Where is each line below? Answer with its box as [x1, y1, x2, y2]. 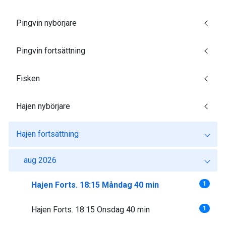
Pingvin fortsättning [16, 46, 85, 55]
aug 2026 [24, 155, 56, 165]
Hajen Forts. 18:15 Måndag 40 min [31, 180, 159, 190]
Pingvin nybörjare [16, 18, 77, 28]
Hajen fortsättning [16, 129, 79, 139]
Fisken [16, 74, 40, 83]
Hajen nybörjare [16, 101, 70, 111]
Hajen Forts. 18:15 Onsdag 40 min [31, 205, 150, 214]
